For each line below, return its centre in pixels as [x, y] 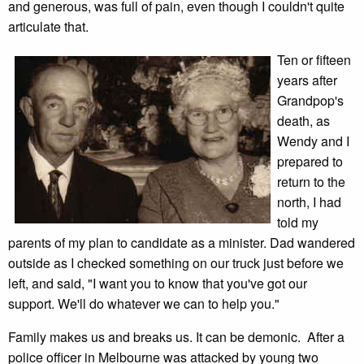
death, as [303, 121]
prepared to [310, 161]
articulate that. [48, 26]
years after [307, 80]
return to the [311, 182]
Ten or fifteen [314, 60]
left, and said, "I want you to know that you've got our [158, 283]
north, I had [309, 202]
